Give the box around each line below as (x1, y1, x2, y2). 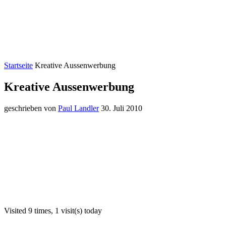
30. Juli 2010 (101, 103, 142, 112)
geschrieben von (4, 103, 58, 112)
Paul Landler (58, 103, 99, 112)
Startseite (4, 61, 33, 70)
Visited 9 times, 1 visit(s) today (4, 206, 102, 215)
